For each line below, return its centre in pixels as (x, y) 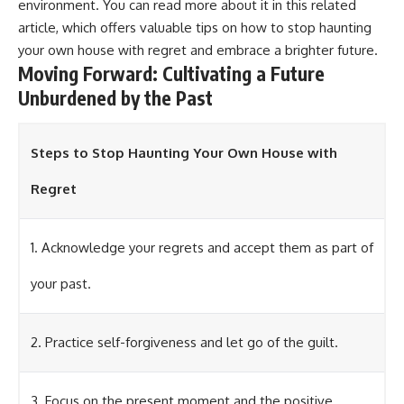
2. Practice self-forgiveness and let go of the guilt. (184, 342)
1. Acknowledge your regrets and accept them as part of (202, 247)
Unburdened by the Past (115, 98)
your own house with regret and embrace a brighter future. (198, 50)
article (37, 28)
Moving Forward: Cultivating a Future (171, 74)
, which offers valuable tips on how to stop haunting (214, 28)
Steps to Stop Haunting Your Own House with (184, 152)
